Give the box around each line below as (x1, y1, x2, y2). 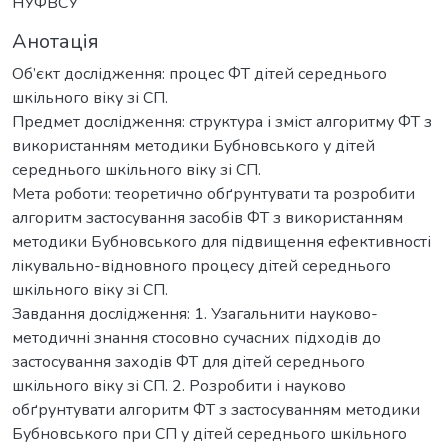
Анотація (12, 28, 99, 56)
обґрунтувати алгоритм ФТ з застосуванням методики (12, 399, 420, 422)
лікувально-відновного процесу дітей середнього (12, 255, 391, 278)
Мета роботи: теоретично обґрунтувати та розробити (12, 183, 415, 206)
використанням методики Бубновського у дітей (12, 135, 375, 158)
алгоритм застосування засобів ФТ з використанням (12, 207, 403, 230)
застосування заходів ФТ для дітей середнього (12, 351, 365, 374)
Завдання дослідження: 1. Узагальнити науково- (12, 303, 378, 326)
